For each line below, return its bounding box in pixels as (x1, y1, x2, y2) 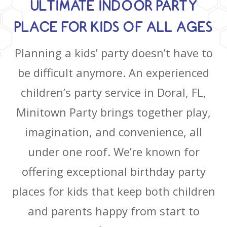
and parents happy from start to (27, 203, 200, 218)
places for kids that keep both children (12, 183, 215, 199)
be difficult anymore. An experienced (18, 65, 209, 80)
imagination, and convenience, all (25, 124, 202, 139)
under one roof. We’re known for (27, 144, 200, 159)
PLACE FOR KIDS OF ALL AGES (14, 19, 213, 35)
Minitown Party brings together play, (16, 104, 211, 120)
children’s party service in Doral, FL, (21, 85, 206, 100)
